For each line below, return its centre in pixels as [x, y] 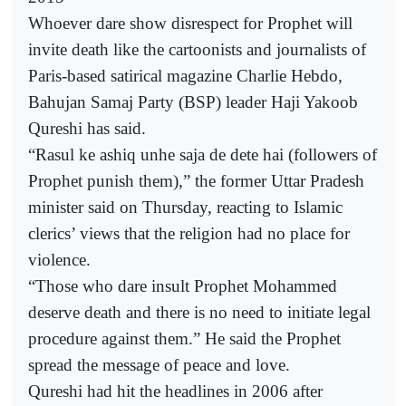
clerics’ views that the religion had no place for [189, 233]
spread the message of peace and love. [159, 364]
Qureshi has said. [87, 128]
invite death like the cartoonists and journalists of [197, 49]
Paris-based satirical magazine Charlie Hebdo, [185, 75]
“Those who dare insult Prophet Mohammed [183, 285]
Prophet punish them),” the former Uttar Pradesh [196, 180]
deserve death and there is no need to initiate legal [199, 312]
